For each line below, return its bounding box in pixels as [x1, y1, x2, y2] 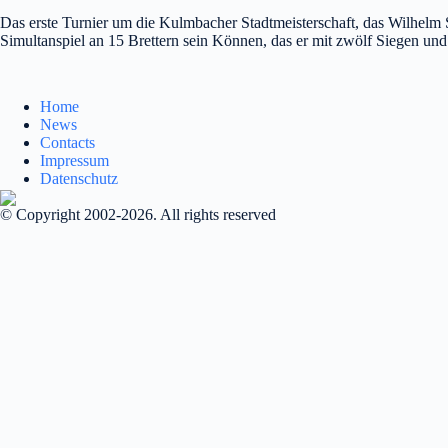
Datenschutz [40, 170, 118, 188]
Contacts [40, 134, 95, 152]
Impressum [40, 152, 109, 170]
